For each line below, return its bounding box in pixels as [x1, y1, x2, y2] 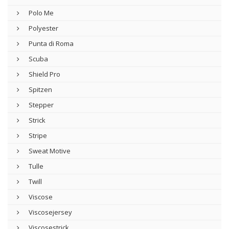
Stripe [27, 131, 47, 140]
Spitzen [27, 85, 52, 94]
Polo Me [27, 8, 54, 17]
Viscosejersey [27, 208, 72, 217]
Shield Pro [27, 70, 60, 79]
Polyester [27, 24, 58, 33]
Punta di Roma [27, 39, 74, 48]
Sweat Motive [27, 146, 71, 155]
